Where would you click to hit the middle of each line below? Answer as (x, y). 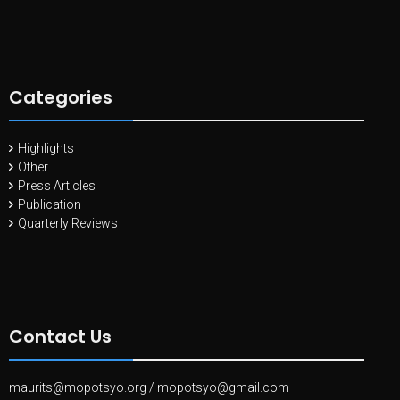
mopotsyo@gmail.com (223, 387)
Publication (50, 204)
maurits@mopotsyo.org (78, 387)
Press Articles (57, 185)
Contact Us (60, 336)
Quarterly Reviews (68, 223)
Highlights (46, 148)
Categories (61, 97)
